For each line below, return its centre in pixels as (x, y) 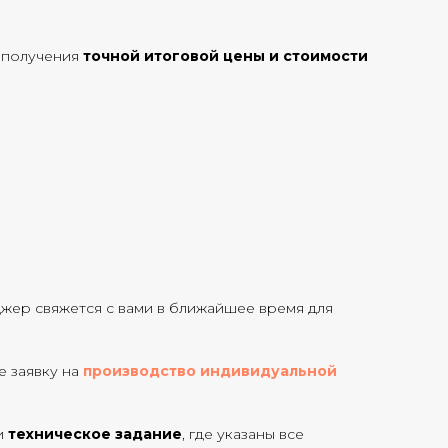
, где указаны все (243, 434)
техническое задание (95, 434)
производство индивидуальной (210, 371)
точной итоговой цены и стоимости (223, 56)
